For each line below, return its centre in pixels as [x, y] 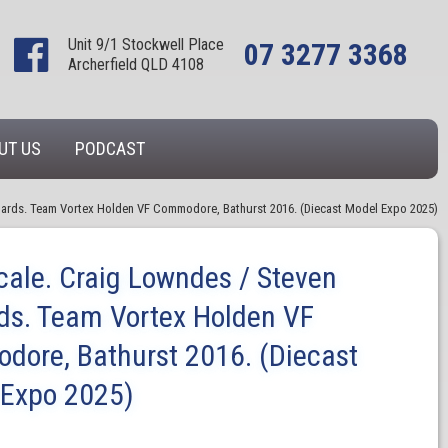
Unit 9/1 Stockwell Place [146, 44]
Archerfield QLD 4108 [136, 64]
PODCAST [110, 148]
